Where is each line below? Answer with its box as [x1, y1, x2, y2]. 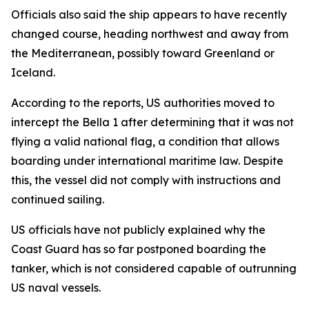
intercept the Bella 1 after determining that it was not [11, 115, 294, 129]
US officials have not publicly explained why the [11, 223, 266, 237]
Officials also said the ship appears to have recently [11, 8, 287, 21]
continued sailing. [11, 192, 104, 206]
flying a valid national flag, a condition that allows [11, 134, 279, 148]
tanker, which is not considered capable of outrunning [11, 261, 297, 275]
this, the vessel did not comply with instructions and [11, 173, 281, 187]
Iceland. [11, 66, 55, 79]
